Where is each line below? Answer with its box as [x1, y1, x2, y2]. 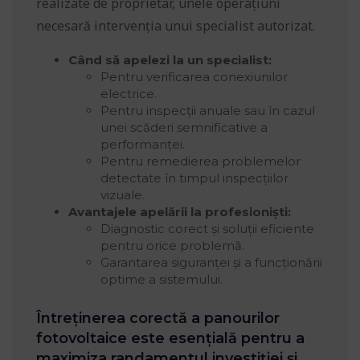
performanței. [100, 137, 185, 153]
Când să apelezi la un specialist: [68, 52, 272, 68]
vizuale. [100, 187, 145, 203]
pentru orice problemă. [100, 238, 244, 254]
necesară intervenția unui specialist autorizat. [36, 17, 315, 35]
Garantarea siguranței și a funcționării [100, 255, 322, 271]
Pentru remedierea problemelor [100, 153, 301, 170]
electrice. [100, 86, 157, 102]
